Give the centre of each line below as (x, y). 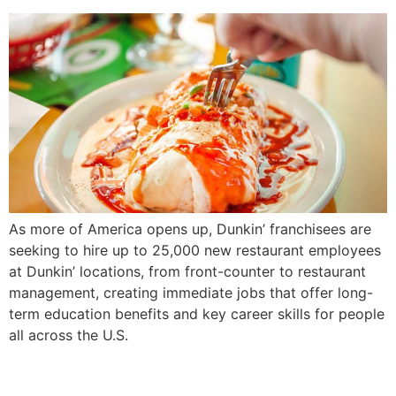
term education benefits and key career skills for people (197, 314)
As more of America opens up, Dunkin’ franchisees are (190, 229)
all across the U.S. (69, 335)
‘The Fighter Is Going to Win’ (197, 375)
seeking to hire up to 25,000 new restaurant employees (195, 251)
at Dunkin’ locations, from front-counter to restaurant (187, 272)
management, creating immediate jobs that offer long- (191, 293)
